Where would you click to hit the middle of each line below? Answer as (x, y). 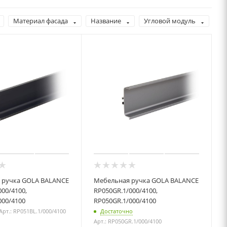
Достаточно (117, 211)
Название (106, 21)
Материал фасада (41, 21)
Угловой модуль (170, 21)
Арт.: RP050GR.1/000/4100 (128, 221)
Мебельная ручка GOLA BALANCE (146, 180)
